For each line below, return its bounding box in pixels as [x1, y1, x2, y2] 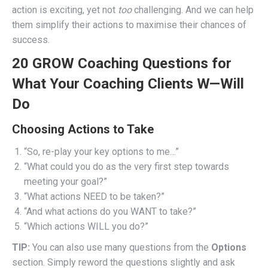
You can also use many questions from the [30, 241, 211, 253]
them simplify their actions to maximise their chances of [12, 19, 246, 31]
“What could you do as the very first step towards [24, 160, 229, 172]
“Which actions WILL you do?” [24, 220, 148, 232]
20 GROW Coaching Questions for [12, 54, 232, 72]
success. [12, 33, 50, 45]
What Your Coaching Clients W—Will [12, 75, 244, 92]
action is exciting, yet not [12, 4, 118, 16]
